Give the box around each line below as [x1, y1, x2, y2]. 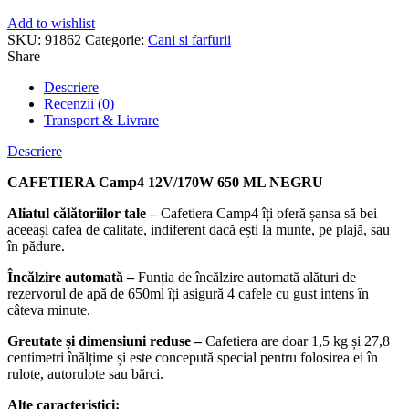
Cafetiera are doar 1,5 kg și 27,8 [202, 333, 390, 350]
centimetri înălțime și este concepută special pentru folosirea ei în [7, 350, 378, 366]
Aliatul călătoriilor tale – [7, 205, 161, 222]
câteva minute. [7, 302, 90, 319]
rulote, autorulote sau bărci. [7, 366, 163, 383]
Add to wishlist [7, 16, 95, 32]
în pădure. [7, 238, 68, 255]
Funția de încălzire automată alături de [134, 269, 356, 286]
